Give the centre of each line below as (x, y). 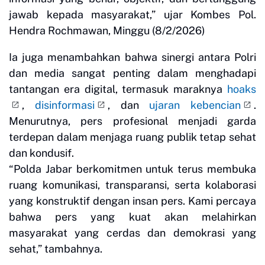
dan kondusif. (41, 153)
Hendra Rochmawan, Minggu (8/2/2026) (107, 31)
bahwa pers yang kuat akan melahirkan (132, 217)
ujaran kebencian (195, 105)
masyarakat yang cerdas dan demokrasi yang (132, 233)
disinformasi (64, 105)
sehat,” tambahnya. (56, 249)
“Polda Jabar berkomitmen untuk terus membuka (132, 169)
